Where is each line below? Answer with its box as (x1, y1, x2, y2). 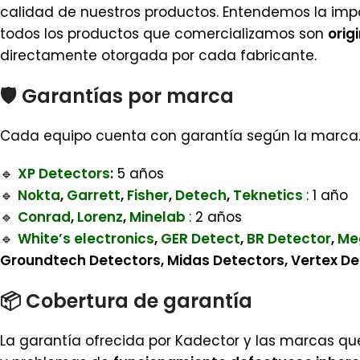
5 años (113, 164, 164, 183)
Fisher (127, 186, 169, 205)
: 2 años (189, 207, 242, 227)
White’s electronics (18, 229, 154, 248)
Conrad (18, 207, 71, 227)
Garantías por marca (22, 83, 234, 109)
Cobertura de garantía (26, 288, 252, 314)
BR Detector (247, 229, 331, 248)
